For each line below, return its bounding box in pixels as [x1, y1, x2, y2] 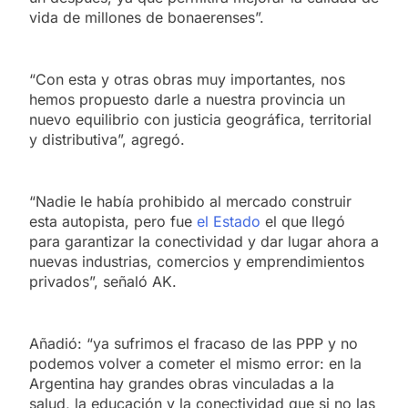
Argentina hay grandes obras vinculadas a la [29, 373, 334, 393]
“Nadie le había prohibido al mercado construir [29, 191, 352, 210]
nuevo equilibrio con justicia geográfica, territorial [29, 109, 372, 128]
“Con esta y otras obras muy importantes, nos [29, 69, 345, 88]
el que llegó [260, 211, 345, 230]
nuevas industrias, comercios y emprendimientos [29, 251, 364, 270]
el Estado [197, 211, 260, 230]
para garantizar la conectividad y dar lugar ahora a [29, 231, 379, 250]
